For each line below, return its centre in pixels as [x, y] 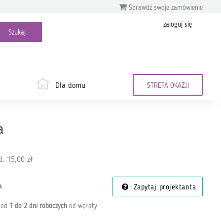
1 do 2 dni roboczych [38, 206]
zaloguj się [178, 25]
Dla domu [70, 86]
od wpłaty [82, 206]
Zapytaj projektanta [163, 188]
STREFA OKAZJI [168, 86]
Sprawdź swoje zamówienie [165, 8]
